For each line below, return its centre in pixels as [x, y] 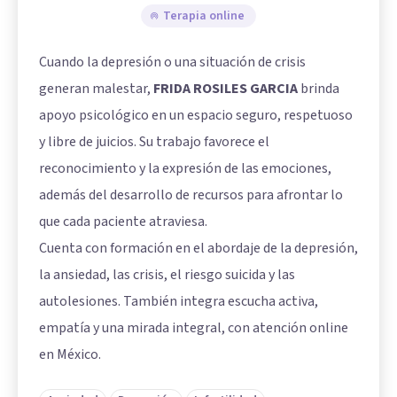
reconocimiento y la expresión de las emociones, [185, 168]
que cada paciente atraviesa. [123, 222]
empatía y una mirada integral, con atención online [194, 328]
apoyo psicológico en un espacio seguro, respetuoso [196, 115]
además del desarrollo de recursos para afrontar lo [191, 195]
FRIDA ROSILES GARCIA [226, 89]
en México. [70, 354]
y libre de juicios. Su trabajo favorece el [154, 142]
